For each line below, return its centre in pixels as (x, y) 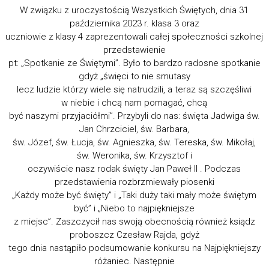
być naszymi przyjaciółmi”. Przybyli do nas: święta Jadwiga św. (134, 116)
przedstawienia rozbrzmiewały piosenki (134, 182)
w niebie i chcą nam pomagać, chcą (134, 102)
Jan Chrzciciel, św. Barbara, (134, 129)
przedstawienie (134, 50)
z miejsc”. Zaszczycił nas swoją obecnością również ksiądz (134, 221)
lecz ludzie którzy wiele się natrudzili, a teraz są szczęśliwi (134, 89)
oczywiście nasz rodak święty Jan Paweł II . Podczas (134, 168)
